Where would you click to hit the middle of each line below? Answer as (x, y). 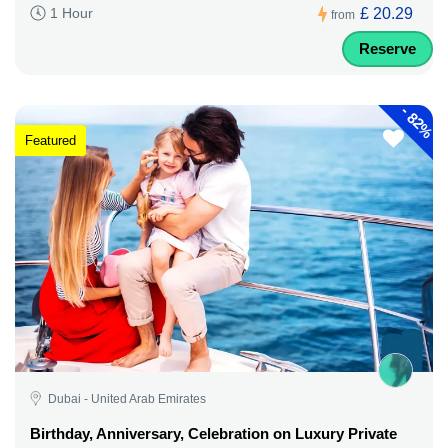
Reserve (387, 48)
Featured (50, 140)
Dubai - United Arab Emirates (127, 398)
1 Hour (71, 13)
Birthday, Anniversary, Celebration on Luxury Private (213, 433)
